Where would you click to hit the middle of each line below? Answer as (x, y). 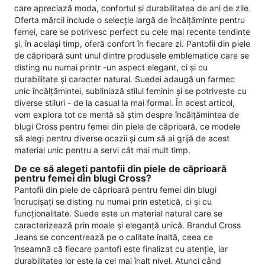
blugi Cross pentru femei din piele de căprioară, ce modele (127, 126)
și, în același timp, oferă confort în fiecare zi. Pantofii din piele (132, 43)
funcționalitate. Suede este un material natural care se (118, 214)
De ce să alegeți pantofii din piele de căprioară (120, 168)
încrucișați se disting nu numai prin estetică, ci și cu (113, 202)
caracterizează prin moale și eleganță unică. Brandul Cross (127, 225)
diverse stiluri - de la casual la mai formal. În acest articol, (125, 102)
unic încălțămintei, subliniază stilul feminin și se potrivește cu (130, 91)
